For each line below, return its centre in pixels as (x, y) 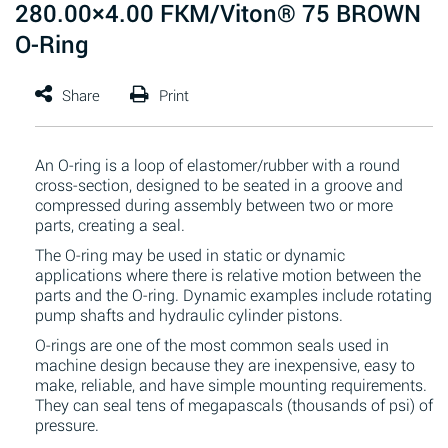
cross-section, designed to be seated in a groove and (219, 184)
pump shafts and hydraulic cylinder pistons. (189, 314)
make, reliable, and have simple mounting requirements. (231, 384)
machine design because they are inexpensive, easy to (225, 364)
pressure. (67, 424)
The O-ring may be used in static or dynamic (190, 254)
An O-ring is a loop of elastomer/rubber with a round (217, 164)
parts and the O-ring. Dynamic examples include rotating (233, 294)
